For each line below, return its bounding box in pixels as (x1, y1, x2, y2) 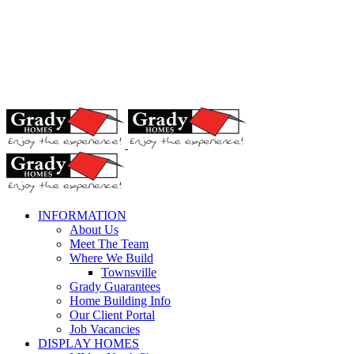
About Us (70, 223, 119, 236)
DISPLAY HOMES (38, 337, 139, 350)
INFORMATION (38, 209, 126, 222)
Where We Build (70, 251, 153, 265)
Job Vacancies (70, 322, 140, 336)
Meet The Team (70, 237, 149, 250)
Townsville (101, 265, 156, 279)
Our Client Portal (70, 308, 155, 322)
